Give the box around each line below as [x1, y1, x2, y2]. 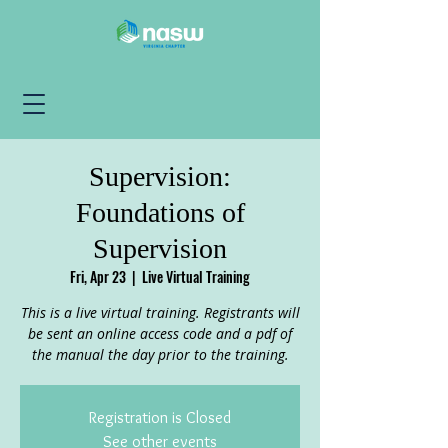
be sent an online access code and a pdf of [28, 324, 292, 343]
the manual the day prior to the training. [31, 345, 289, 364]
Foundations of [75, 197, 245, 228]
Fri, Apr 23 [70, 266, 126, 287]
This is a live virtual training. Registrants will [20, 303, 300, 322]
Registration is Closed [89, 408, 231, 427]
